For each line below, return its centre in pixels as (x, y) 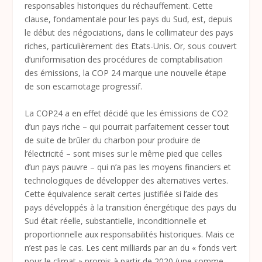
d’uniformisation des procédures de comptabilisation (124, 60)
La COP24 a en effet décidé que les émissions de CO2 (127, 113)
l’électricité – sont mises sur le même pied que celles (124, 153)
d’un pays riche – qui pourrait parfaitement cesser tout (127, 126)
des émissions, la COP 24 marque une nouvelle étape (126, 73)
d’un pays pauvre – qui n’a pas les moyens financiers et (128, 167)
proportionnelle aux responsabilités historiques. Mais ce (130, 234)
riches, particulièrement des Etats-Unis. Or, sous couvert (131, 46)
